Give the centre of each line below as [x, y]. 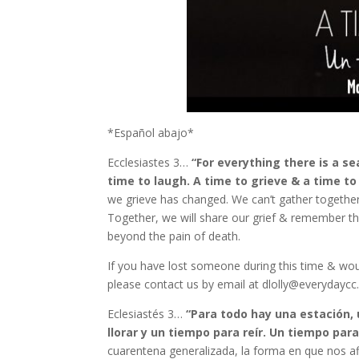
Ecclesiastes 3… [150, 162]
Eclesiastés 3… [145, 314]
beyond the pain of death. [176, 236]
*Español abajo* [151, 133]
